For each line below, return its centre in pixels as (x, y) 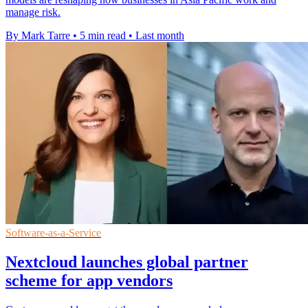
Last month (160, 36)
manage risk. (33, 12)
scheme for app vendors (89, 281)
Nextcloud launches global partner (127, 262)
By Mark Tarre (38, 36)
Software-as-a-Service (53, 233)
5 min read (103, 36)
